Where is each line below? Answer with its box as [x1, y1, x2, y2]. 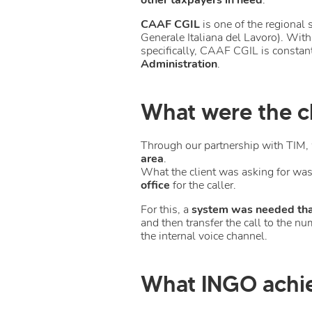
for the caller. [170, 177, 236, 193]
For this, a [141, 201, 192, 217]
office [141, 177, 170, 193]
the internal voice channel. [141, 228, 267, 244]
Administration [141, 56, 217, 72]
